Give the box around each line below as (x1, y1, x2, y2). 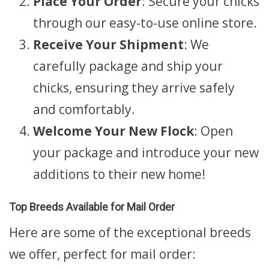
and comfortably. (33, 100, 135, 118)
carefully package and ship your (33, 57, 223, 74)
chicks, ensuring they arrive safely (33, 79, 235, 96)
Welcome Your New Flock (33, 122, 194, 139)
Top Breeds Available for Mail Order (9, 200, 175, 213)
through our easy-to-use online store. (33, 14, 257, 31)
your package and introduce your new (33, 144, 259, 161)
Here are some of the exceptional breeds (9, 224, 251, 241)
